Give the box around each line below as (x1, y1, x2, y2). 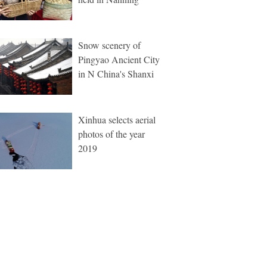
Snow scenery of (78, 39, 141, 51)
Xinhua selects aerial (78, 113, 156, 126)
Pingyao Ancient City (78, 53, 160, 66)
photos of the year (78, 128, 145, 140)
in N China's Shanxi (78, 67, 154, 80)
